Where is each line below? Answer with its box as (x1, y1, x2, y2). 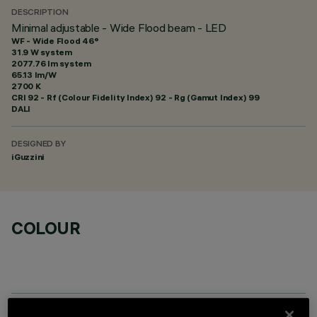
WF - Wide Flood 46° (11, 35, 99, 46)
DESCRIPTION (11, 8, 69, 18)
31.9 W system (11, 47, 72, 57)
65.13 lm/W (11, 69, 57, 80)
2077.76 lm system (11, 58, 91, 69)
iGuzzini (11, 151, 45, 162)
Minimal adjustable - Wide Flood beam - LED (11, 21, 226, 35)
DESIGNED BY (11, 140, 66, 149)
